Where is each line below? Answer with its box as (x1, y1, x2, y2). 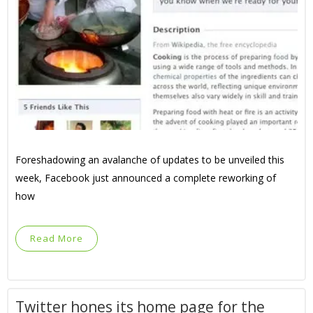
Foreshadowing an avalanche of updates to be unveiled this (15, 153, 284, 166)
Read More (30, 232, 83, 245)
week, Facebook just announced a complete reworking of (15, 171, 276, 184)
